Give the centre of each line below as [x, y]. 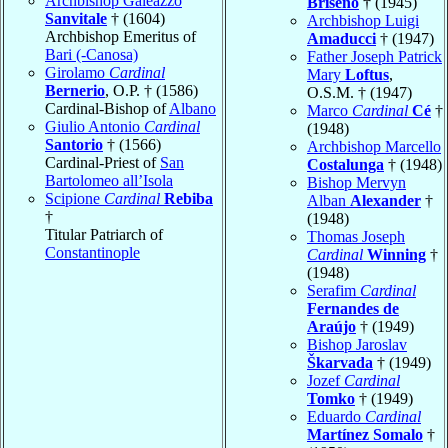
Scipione [74, 199]
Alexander [385, 201]
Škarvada [340, 363]
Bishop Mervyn [356, 183]
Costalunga [345, 165]
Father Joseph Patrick [374, 57]
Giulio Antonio [94, 127]
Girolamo [77, 73]
